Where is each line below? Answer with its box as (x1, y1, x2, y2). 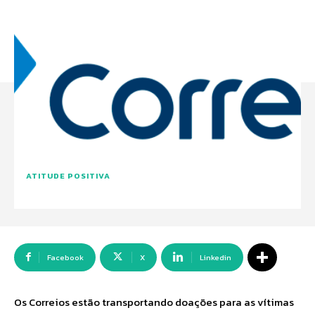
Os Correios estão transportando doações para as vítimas (14, 294, 294, 310)
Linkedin (200, 252, 231, 263)
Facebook (47, 252, 84, 263)
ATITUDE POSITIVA (26, 170, 110, 181)
